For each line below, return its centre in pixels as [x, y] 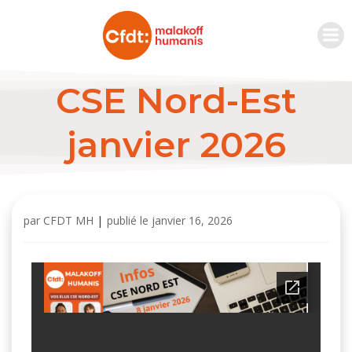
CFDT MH [68, 220]
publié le [128, 220]
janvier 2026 [176, 145]
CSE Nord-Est [176, 101]
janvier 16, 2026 [192, 220]
